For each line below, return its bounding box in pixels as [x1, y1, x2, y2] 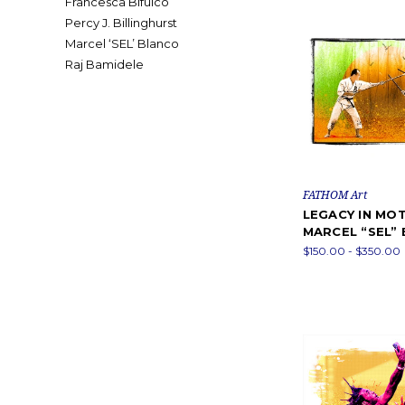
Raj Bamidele [65, 57, 144, 71]
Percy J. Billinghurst [65, 15, 177, 30]
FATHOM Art [302, 186, 367, 202]
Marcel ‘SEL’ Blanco [65, 36, 179, 51]
